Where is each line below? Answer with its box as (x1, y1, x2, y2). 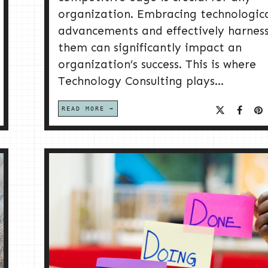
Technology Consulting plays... (58, 74, 224, 89)
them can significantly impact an (58, 41, 242, 55)
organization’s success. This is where (58, 57, 256, 72)
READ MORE (62, 105, 105, 112)
